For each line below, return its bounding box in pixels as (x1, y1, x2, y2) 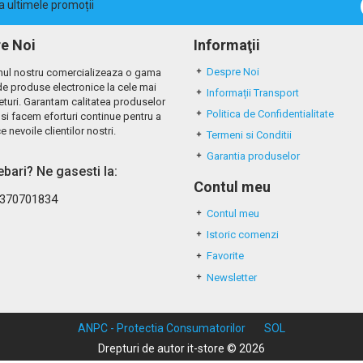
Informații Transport (207, 87, 299, 100)
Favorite (207, 250, 244, 263)
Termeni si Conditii (207, 129, 292, 142)
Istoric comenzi (207, 228, 279, 241)
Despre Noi (207, 66, 259, 78)
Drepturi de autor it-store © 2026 (98, 341, 265, 355)
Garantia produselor (207, 150, 300, 163)
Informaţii (194, 36, 260, 53)
